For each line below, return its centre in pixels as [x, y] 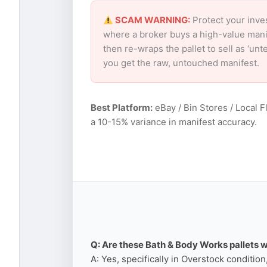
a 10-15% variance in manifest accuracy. [174, 122]
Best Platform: [122, 108]
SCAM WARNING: [152, 20]
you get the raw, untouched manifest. [181, 63]
